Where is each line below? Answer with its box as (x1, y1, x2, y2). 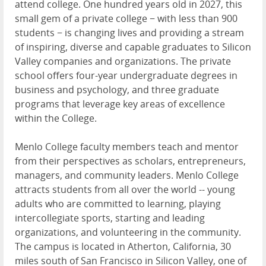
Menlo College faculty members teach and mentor (15, 140, 239, 154)
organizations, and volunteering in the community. (15, 226, 241, 239)
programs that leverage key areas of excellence (15, 97, 225, 111)
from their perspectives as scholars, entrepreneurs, (15, 154, 246, 168)
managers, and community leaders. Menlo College (15, 169, 239, 182)
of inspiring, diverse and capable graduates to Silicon (15, 40, 251, 54)
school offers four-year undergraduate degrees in (15, 69, 237, 83)
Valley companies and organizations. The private (15, 55, 231, 68)
